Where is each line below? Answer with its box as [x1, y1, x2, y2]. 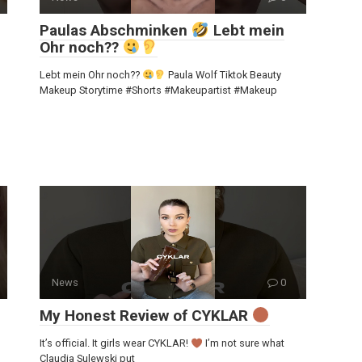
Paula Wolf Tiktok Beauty [166, 69, 282, 82]
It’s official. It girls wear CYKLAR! [40, 337, 191, 350]
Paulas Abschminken [40, 21, 192, 40]
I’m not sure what [202, 337, 284, 350]
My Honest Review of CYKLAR [40, 306, 252, 326]
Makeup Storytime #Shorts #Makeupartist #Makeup [40, 84, 277, 97]
